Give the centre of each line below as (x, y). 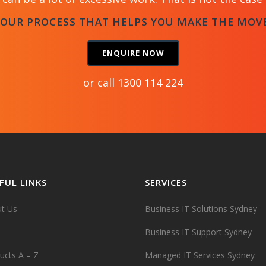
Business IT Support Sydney (198, 232)
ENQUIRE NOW (133, 53)
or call (100, 82)
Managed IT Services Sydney (200, 255)
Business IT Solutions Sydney (201, 209)
